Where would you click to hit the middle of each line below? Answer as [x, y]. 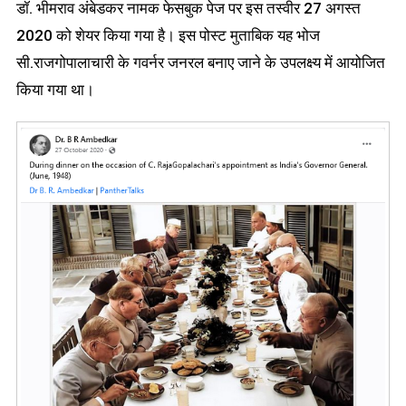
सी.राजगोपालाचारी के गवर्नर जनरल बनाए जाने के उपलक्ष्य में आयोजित [200, 63]
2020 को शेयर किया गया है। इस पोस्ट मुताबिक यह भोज [168, 36]
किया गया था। [55, 90]
